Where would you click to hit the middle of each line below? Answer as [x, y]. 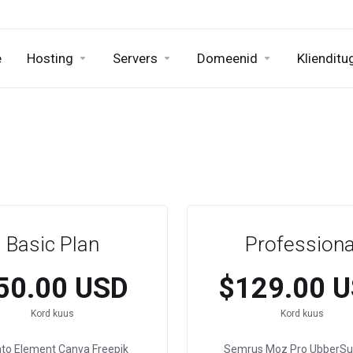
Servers [135, 58]
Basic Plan [52, 244]
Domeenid [227, 58]
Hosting [50, 58]
